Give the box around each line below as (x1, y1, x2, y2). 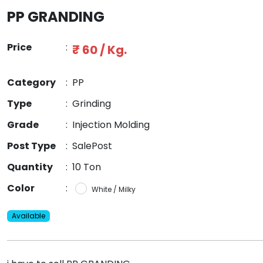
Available (11, 211, 45, 221)
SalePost (72, 139, 112, 153)
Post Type (7, 139, 56, 153)
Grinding (72, 97, 111, 111)
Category (7, 76, 56, 90)
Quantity (7, 160, 53, 174)
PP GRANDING (7, 7, 104, 27)
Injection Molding (72, 118, 150, 132)
